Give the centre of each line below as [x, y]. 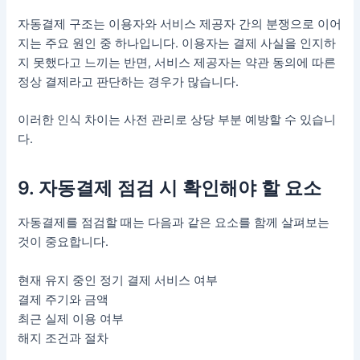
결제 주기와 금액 [63, 299]
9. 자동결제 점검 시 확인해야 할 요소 [170, 188]
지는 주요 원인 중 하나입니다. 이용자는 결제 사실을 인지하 [177, 43]
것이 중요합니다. [63, 242]
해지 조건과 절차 [63, 338]
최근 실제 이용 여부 [71, 319]
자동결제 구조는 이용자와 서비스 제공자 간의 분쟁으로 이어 [180, 24]
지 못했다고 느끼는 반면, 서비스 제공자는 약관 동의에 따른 [177, 62]
